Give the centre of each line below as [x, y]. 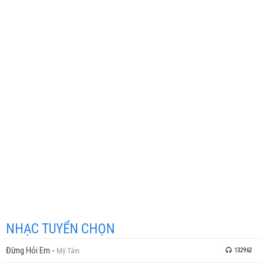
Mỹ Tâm [68, 251]
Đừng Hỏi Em [28, 250]
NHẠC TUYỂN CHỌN [60, 229]
